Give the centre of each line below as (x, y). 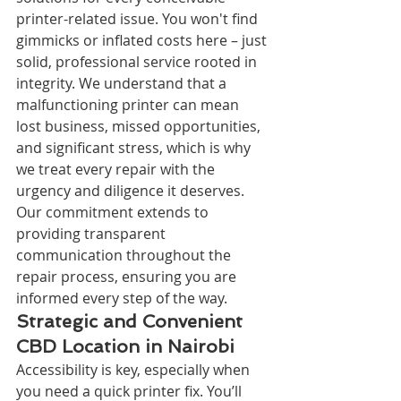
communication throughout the (125, 255)
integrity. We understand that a (123, 83)
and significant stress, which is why (135, 147)
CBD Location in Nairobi (125, 346)
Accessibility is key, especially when (135, 369)
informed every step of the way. (122, 298)
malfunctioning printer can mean (129, 104)
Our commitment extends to (114, 212)
